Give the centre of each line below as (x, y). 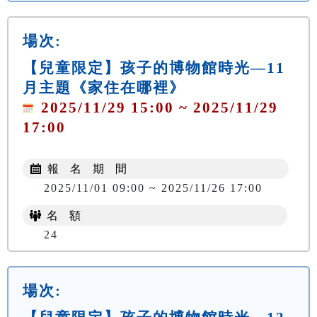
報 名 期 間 (86, 169)
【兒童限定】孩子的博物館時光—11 (154, 68)
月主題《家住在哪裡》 (104, 88)
